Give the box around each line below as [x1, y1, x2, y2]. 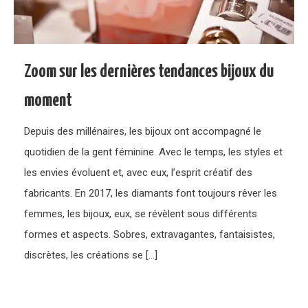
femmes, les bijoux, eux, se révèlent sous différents [24, 207, 258, 220]
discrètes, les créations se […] [24, 248, 158, 261]
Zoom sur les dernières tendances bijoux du [24, 62, 274, 81]
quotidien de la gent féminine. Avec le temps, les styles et [24, 145, 283, 158]
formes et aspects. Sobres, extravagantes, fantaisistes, [24, 228, 276, 241]
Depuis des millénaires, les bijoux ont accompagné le [24, 124, 262, 137]
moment [24, 91, 73, 110]
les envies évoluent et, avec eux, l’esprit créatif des [24, 166, 253, 179]
